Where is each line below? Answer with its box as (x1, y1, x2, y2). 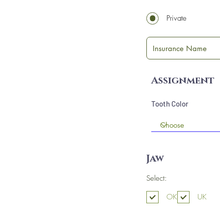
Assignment (151, 74, 215, 87)
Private (166, 13, 187, 23)
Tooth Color (151, 99, 189, 108)
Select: (146, 173, 167, 183)
